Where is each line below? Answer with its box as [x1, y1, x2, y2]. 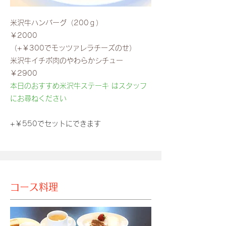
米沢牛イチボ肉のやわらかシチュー [10, 57, 123, 64]
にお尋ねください [10, 95, 67, 102]
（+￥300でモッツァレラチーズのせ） [10, 44, 136, 51]
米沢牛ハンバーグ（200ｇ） [10, 19, 124, 26]
